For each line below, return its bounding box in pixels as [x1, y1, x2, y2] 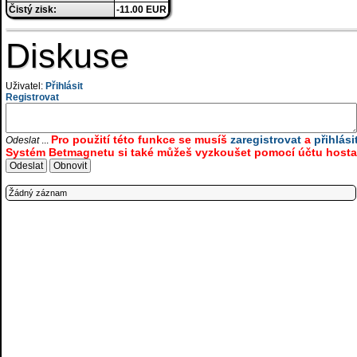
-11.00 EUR [116, 4, 167, 15]
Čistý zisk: [9, 4, 57, 15]
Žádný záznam [9, 188, 67, 198]
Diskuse [6, 37, 129, 75]
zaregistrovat [230, 133, 301, 146]
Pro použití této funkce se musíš [51, 133, 230, 146]
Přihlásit [45, 80, 83, 92]
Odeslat [6, 135, 39, 146]
